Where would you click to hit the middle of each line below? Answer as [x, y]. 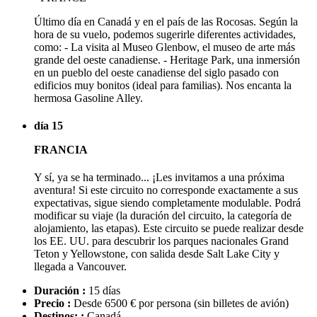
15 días [103, 291]
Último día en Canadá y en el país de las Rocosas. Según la [166, 21]
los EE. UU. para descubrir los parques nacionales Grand [161, 241]
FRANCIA [61, 150]
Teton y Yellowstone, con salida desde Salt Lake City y [157, 254]
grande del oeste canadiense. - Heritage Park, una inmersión [167, 59]
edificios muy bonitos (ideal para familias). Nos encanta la [163, 85]
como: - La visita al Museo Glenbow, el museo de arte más [165, 47]
